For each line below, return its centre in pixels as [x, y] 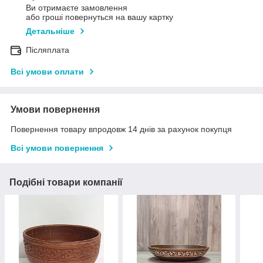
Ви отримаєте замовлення [77, 8]
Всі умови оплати [47, 72]
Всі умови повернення [57, 148]
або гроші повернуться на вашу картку [100, 17]
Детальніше [50, 31]
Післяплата [48, 50]
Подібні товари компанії [66, 183]
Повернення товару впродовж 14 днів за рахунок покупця [121, 129]
